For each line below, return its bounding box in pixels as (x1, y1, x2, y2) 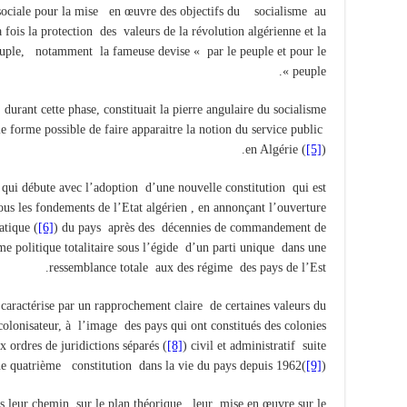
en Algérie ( (245, 142, 306, 156)
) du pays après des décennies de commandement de (54, 220, 326, 234)
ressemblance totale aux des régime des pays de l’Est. (49, 260, 326, 274)
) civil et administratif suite (183, 338, 326, 352)
